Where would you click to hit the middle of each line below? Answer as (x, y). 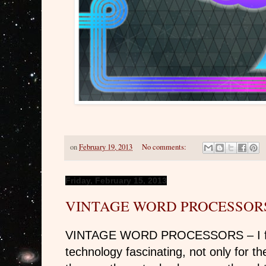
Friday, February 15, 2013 (116, 180)
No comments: (165, 147)
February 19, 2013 (106, 147)
